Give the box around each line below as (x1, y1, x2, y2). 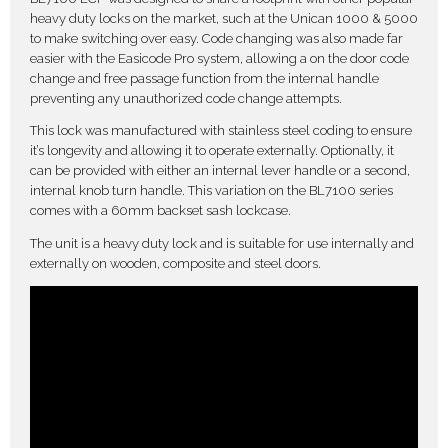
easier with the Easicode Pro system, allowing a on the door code (30, 50, 409, 66)
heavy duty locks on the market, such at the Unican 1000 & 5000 (30, 10, 418, 26)
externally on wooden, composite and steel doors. (30, 255, 321, 271)
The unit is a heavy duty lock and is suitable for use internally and (30, 235, 414, 251)
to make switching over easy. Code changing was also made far (30, 30, 403, 46)
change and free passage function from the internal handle (30, 70, 379, 86)
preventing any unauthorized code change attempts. (30, 90, 342, 106)
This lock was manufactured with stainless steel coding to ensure (30, 123, 412, 139)
